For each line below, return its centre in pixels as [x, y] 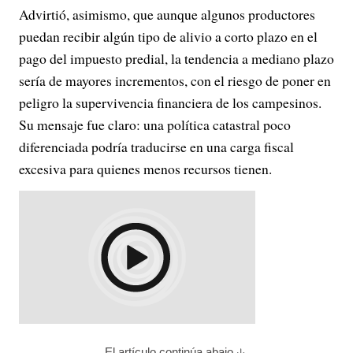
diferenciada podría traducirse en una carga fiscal [156, 147]
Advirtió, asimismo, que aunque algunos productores [167, 14]
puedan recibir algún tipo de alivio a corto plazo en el [168, 36]
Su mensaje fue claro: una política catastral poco [155, 124]
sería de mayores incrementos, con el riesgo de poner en [175, 80]
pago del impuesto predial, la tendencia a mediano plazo [176, 58]
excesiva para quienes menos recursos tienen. [145, 169]
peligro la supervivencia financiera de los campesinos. [170, 102]
